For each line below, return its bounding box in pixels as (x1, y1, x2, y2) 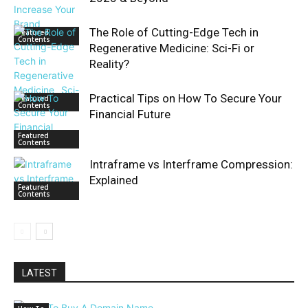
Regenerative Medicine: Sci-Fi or (89, 41, 254, 55)
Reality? (89, 57, 129, 71)
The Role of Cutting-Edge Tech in (89, 25, 258, 39)
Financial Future (89, 107, 170, 121)
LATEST (22, 267, 57, 278)
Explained (89, 173, 138, 187)
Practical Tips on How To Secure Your (89, 91, 282, 105)
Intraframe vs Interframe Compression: (89, 157, 293, 171)
